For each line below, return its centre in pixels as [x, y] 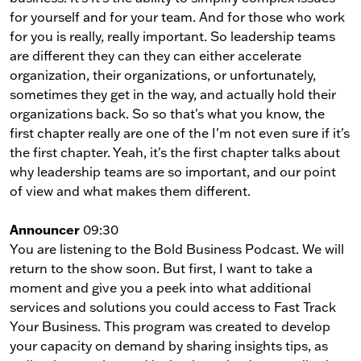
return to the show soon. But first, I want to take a [161, 268]
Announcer [45, 229]
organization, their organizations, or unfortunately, [163, 75]
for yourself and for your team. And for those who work [177, 17]
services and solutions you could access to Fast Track [173, 307]
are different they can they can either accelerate [156, 55]
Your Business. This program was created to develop [170, 326]
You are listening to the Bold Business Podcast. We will [177, 249]
